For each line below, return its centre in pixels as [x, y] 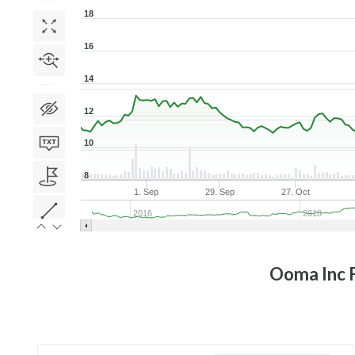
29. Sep [219, 192]
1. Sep [147, 192]
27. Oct [296, 192]
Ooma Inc [307, 274]
